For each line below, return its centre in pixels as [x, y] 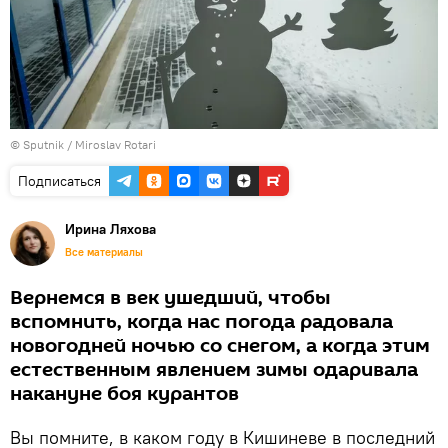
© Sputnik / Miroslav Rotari [83, 144]
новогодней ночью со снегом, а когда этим [220, 345]
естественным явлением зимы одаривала [214, 369]
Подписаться [59, 180]
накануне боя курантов [124, 393]
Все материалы [104, 251]
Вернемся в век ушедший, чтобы [170, 297]
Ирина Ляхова [110, 228]
